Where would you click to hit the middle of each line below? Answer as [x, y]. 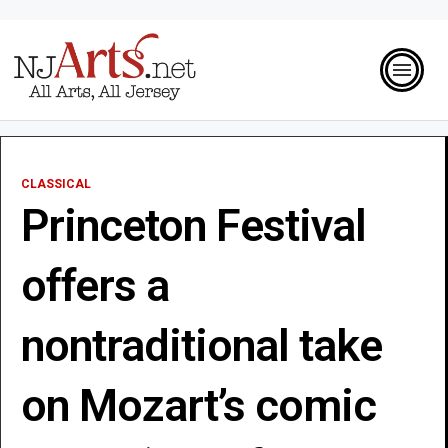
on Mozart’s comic [198, 405]
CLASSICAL [56, 183]
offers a [95, 285]
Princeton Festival [193, 225]
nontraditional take [201, 345]
